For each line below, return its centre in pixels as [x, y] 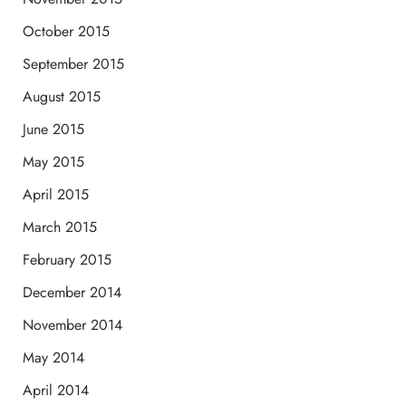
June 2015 [53, 129]
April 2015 [55, 194]
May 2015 [53, 161]
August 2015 [61, 96]
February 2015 [67, 259]
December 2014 [72, 292]
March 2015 [59, 227]
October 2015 [66, 31]
